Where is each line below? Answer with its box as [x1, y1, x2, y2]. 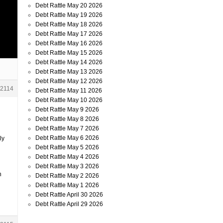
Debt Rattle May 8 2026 [35, 115, 99, 122]
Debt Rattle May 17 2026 [35, 30, 103, 37]
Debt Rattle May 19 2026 [35, 11, 103, 18]
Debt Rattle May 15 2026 [35, 49, 103, 56]
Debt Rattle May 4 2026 [35, 153, 99, 160]
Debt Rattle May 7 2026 [35, 125, 99, 132]
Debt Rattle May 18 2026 [35, 21, 103, 28]
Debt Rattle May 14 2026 [35, 59, 103, 66]
